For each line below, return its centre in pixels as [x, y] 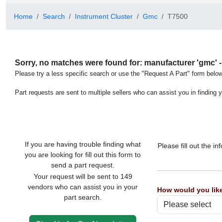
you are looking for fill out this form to [83, 155]
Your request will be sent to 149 [83, 176]
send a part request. [83, 165]
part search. [83, 197]
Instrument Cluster [104, 16]
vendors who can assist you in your [83, 187]
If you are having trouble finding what [83, 144]
